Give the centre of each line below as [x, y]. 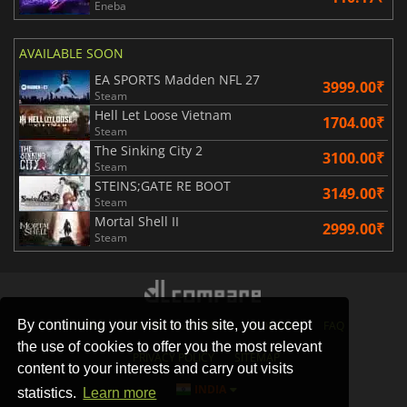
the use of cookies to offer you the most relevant [170, 346]
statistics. [49, 393]
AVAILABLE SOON [71, 53]
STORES [83, 326]
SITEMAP [257, 357]
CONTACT [278, 326]
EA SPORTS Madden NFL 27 [177, 79]
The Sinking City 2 [149, 150]
